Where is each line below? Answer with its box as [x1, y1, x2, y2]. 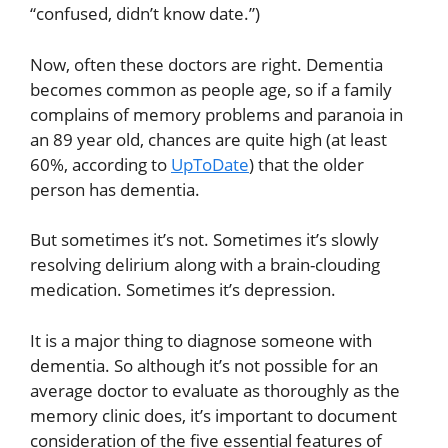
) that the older [249, 152, 364, 176]
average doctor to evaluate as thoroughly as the [30, 378, 400, 402]
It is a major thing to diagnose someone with [30, 328, 372, 352]
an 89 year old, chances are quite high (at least [30, 127, 387, 151]
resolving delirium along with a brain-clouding [30, 253, 380, 277]
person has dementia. [30, 177, 200, 201]
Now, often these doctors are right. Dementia [30, 52, 383, 76]
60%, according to [30, 152, 171, 176]
